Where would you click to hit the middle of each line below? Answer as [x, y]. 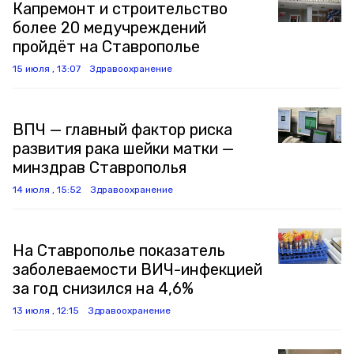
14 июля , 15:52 [47, 190]
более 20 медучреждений [109, 28]
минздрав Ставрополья [100, 168]
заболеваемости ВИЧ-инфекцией [137, 269]
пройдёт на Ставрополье [106, 47]
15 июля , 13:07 [47, 69]
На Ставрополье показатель [119, 250]
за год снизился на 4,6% [103, 288]
